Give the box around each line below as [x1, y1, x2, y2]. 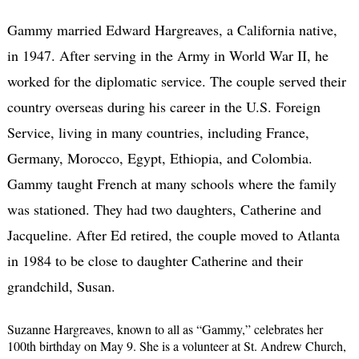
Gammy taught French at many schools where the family [6, 173, 337, 193]
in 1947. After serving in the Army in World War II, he [6, 45, 329, 65]
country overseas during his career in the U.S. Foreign [6, 96, 321, 116]
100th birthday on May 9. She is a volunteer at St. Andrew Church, [6, 337, 346, 354]
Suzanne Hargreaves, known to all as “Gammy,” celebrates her [6, 320, 323, 337]
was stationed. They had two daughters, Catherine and [6, 199, 321, 219]
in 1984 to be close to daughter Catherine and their [6, 250, 303, 270]
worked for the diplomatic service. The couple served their [6, 71, 346, 91]
